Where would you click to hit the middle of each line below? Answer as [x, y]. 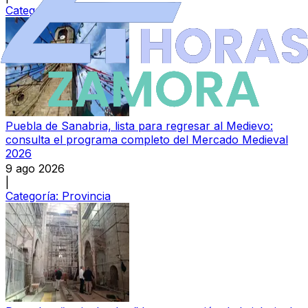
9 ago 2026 [35, 169]
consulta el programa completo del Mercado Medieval [147, 140]
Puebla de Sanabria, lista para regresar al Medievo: [139, 126]
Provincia [86, 196]
